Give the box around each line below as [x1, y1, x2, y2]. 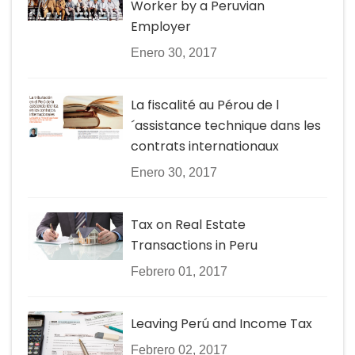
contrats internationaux [131, 136, 279, 155]
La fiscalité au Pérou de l [131, 95, 279, 114]
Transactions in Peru [131, 235, 258, 254]
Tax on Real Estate [131, 215, 246, 234]
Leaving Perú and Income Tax [131, 314, 312, 333]
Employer [131, 17, 191, 36]
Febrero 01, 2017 [131, 264, 227, 278]
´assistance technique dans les [131, 116, 321, 135]
